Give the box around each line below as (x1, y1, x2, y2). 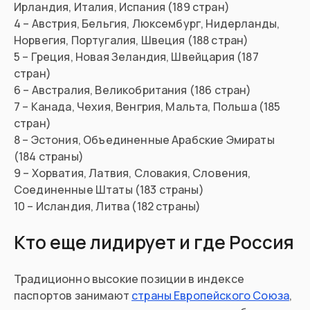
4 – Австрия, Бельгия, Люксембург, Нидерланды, (14, 16, 280, 32)
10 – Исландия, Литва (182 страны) (14, 199, 201, 215)
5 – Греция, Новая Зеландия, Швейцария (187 (14, 49, 259, 65)
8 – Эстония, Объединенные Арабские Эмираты (14, 132, 275, 148)
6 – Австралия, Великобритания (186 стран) (14, 82, 252, 98)
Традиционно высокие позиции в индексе (14, 271, 244, 287)
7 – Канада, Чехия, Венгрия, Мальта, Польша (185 (14, 99, 281, 115)
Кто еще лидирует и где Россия (14, 230, 294, 255)
